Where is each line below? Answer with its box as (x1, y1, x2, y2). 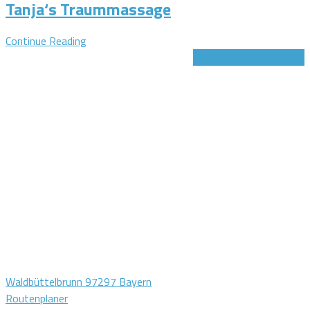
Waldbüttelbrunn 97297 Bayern (6, 273, 152, 291)
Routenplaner (6, 290, 68, 307)
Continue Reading (6, 33, 86, 50)
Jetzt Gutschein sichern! (193, 49, 304, 66)
